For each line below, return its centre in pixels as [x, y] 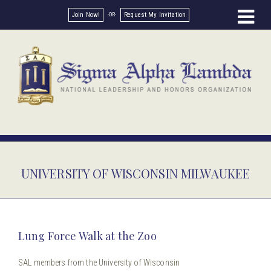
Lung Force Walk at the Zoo [87, 236]
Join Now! [86, 15]
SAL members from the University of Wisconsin [99, 262]
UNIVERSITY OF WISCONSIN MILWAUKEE [135, 173]
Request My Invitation [155, 15]
